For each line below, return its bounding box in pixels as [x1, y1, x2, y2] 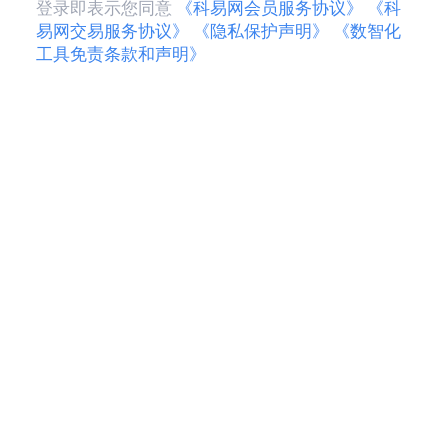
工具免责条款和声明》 [35, 44, 206, 64]
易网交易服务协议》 [35, 21, 189, 41]
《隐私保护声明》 [192, 21, 329, 41]
